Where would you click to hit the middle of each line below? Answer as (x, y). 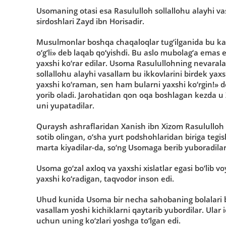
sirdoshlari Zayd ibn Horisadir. (90, 21)
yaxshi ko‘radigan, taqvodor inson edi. (105, 178)
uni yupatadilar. (65, 105)
